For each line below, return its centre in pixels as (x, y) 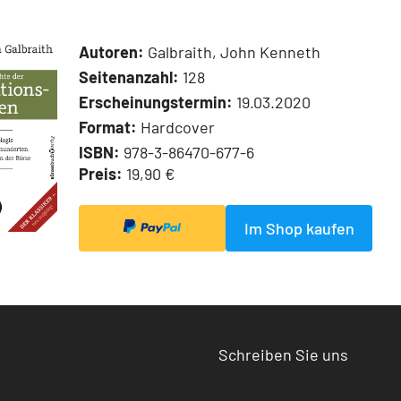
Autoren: (111, 52)
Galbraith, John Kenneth (232, 52)
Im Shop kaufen (299, 229)
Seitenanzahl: (129, 77)
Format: (108, 128)
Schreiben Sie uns (283, 355)
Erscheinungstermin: (156, 102)
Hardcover (176, 128)
